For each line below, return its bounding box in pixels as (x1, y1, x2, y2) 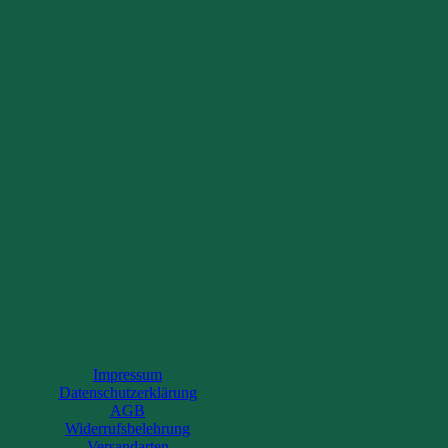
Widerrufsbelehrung (65, 420, 190, 437)
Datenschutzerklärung (58, 384, 197, 401)
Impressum (93, 366, 162, 383)
